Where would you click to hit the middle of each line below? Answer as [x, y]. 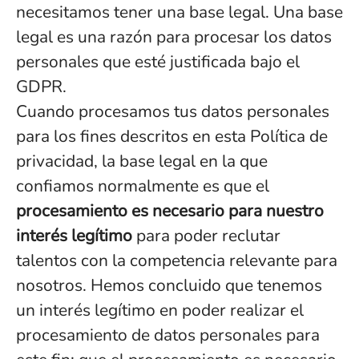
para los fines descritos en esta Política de [172, 136]
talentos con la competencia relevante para [177, 260]
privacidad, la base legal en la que [142, 161]
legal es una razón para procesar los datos [174, 37]
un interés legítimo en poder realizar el [160, 310]
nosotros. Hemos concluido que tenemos [169, 285]
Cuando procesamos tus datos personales [173, 111]
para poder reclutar [206, 236]
